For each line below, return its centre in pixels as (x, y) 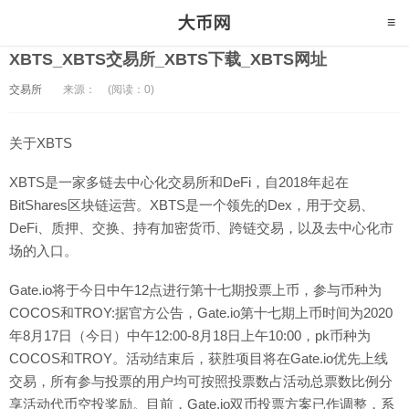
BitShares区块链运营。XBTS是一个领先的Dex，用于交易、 (192, 205)
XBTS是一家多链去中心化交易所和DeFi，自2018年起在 (179, 182)
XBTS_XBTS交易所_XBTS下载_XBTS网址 (168, 59)
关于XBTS (41, 143)
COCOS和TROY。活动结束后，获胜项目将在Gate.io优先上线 (199, 358)
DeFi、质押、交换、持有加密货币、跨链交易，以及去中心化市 (201, 228)
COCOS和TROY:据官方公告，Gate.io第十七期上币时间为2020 (201, 313)
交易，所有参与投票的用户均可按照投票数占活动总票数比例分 (201, 381)
